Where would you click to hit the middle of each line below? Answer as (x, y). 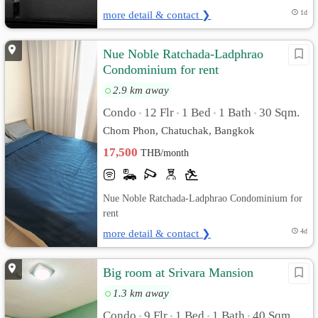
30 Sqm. (280, 113)
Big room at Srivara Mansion (179, 273)
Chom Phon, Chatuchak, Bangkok (179, 130)
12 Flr (159, 113)
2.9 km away (141, 90)
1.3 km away (141, 293)
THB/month (165, 153)
